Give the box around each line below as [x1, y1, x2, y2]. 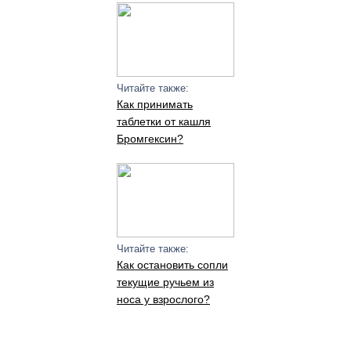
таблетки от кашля [116, 115, 211, 128]
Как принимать [116, 98, 193, 110]
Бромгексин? [116, 132, 183, 145]
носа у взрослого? [116, 293, 210, 306]
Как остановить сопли [116, 259, 228, 271]
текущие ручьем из [116, 276, 214, 288]
